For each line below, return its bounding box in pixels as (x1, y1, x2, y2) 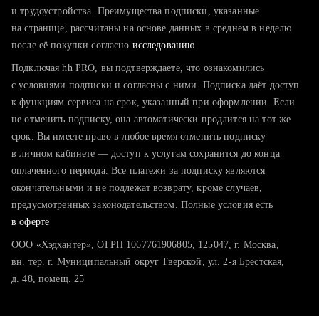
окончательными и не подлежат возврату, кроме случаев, (11, 182, 263, 193)
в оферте (11, 216, 50, 227)
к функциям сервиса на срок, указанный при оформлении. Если (11, 97, 296, 108)
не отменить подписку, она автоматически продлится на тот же (11, 114, 291, 125)
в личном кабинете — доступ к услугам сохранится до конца (11, 148, 280, 159)
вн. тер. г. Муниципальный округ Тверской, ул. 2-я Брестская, (11, 256, 285, 267)
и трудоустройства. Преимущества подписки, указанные (11, 6, 260, 16)
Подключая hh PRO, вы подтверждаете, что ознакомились (11, 63, 265, 73)
